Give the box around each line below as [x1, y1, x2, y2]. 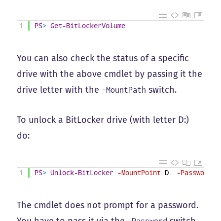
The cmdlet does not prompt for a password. [17, 200, 199, 211]
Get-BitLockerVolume [50, 21, 126, 30]
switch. [146, 84, 177, 95]
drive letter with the [17, 84, 102, 95]
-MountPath [102, 85, 147, 94]
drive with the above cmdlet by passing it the [17, 68, 203, 79]
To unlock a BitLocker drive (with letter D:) [17, 114, 189, 125]
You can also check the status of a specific [17, 52, 189, 64]
